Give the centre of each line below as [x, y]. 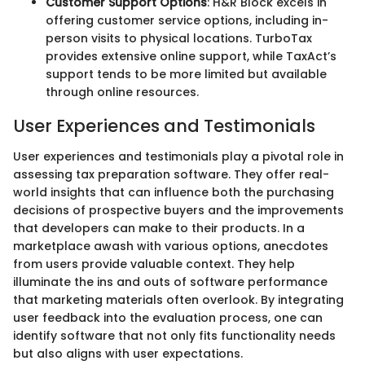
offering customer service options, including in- [187, 20]
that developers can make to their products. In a [159, 229]
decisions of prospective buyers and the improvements [178, 211]
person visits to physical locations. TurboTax [179, 38]
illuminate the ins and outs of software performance [170, 282]
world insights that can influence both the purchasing [174, 193]
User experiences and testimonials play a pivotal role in [178, 157]
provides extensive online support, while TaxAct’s [191, 56]
